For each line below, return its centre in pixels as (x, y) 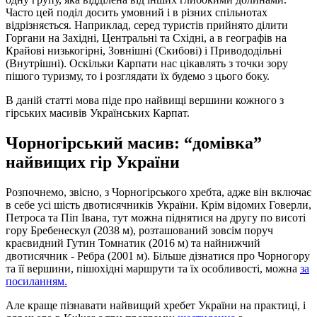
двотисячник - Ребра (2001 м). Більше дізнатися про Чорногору (158, 255)
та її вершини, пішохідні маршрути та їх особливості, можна (153, 268)
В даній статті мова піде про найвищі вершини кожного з (145, 100)
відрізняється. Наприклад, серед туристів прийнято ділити (147, 25)
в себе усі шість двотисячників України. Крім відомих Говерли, (158, 204)
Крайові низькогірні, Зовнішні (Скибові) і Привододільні (144, 50)
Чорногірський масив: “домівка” (134, 143)
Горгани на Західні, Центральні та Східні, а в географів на (146, 38)
